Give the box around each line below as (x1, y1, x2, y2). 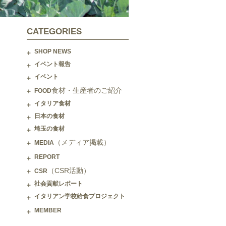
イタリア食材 (34, 100, 71, 107)
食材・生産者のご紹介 (51, 86, 122, 95)
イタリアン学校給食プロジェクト (34, 193, 125, 200)
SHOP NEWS (34, 48, 71, 55)
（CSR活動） (47, 166, 90, 175)
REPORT (34, 153, 60, 161)
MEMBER (34, 207, 62, 214)
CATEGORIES (27, 27, 82, 37)
